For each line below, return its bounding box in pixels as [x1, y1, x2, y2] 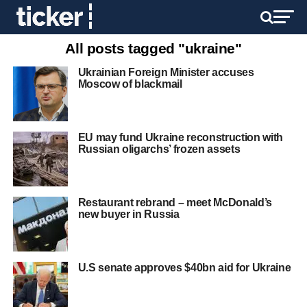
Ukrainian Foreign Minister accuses [77, 66, 254, 78]
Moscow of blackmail [77, 78, 182, 90]
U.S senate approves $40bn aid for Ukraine [77, 262, 291, 273]
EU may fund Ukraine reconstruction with [77, 132, 284, 143]
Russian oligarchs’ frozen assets [77, 143, 241, 155]
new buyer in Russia [77, 208, 180, 220]
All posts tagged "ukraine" [65, 40, 242, 56]
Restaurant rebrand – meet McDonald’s [77, 197, 273, 208]
